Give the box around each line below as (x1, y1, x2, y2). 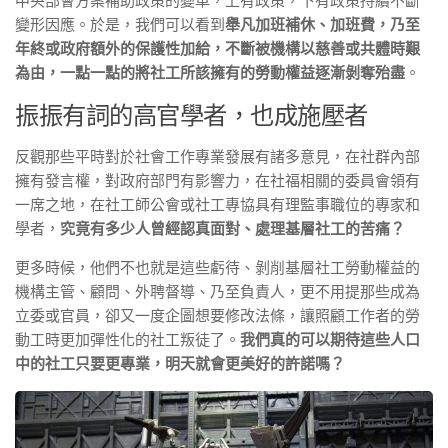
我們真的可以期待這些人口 (240, 331, 420, 348)
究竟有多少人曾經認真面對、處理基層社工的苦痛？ (60, 220, 405, 237)
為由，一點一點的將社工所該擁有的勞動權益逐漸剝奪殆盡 (15, 64, 405, 81)
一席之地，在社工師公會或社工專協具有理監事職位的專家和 (15, 196, 420, 213)
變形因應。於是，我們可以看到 (15, 16, 225, 33)
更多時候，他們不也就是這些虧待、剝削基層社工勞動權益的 (15, 259, 420, 276)
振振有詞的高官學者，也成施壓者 (15, 102, 368, 129)
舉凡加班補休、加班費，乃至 (225, 16, 420, 33)
